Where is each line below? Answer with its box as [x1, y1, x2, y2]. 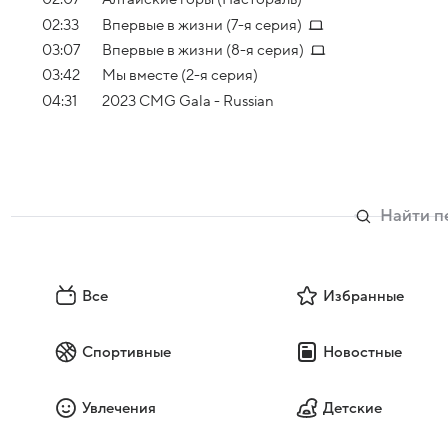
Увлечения [82, 399, 156, 416]
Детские [322, 399, 382, 416]
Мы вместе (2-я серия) [102, 67, 258, 84]
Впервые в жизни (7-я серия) [102, 16, 302, 33]
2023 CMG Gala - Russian [102, 92, 274, 109]
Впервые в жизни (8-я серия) [102, 41, 304, 58]
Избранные [322, 287, 404, 304]
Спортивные [82, 343, 171, 360]
